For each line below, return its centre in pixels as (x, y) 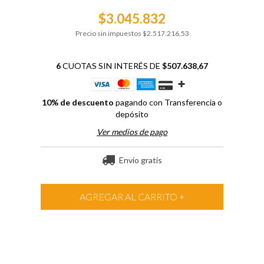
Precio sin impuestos (109, 34)
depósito (132, 114)
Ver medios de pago (132, 132)
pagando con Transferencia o (168, 103)
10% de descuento (77, 103)
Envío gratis (140, 160)
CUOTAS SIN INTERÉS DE (111, 66)
